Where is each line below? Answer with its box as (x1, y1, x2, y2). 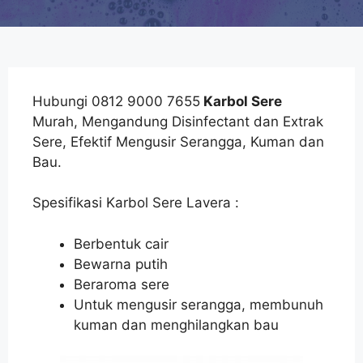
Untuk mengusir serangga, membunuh (74, 296, 323, 313)
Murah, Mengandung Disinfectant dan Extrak (32, 113, 323, 130)
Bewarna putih (74, 255, 168, 272)
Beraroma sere (74, 275, 169, 293)
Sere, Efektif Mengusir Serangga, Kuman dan (32, 133, 324, 150)
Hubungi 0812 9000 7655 (32, 92, 200, 109)
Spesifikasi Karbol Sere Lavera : (32, 194, 239, 211)
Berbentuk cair (74, 235, 169, 252)
